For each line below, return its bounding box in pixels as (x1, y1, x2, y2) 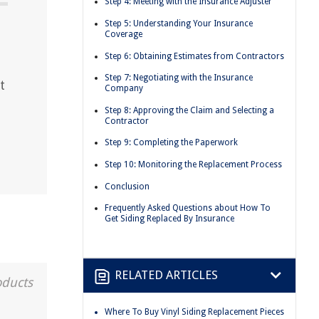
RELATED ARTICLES (115, 268, 218, 283)
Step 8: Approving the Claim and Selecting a (105, 105, 274, 115)
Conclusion (105, 181, 150, 192)
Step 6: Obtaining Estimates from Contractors (105, 51, 284, 61)
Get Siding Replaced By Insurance (105, 214, 234, 224)
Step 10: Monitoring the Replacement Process (105, 159, 282, 169)
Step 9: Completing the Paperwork (105, 137, 238, 148)
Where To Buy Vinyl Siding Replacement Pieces (105, 306, 284, 317)
